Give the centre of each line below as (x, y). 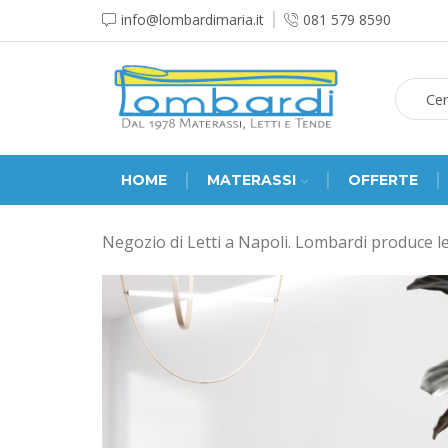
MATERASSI (251, 180)
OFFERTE (382, 180)
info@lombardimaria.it (192, 19)
